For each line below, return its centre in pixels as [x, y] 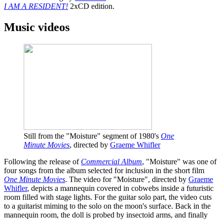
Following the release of [42, 161]
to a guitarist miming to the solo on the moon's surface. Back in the [107, 206]
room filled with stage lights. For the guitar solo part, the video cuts [108, 197]
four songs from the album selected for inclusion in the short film [104, 170]
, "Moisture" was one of [179, 161]
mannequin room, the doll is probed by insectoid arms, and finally [106, 215]
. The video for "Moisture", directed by [127, 179]
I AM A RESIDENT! [36, 6]
